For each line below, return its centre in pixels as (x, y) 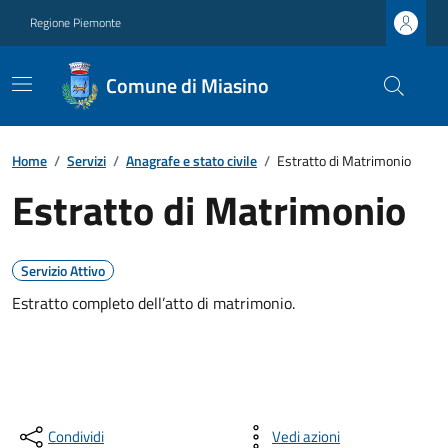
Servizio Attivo (63, 270)
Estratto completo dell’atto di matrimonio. (153, 303)
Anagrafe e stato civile (191, 160)
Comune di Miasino (188, 85)
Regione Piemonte (75, 22)
